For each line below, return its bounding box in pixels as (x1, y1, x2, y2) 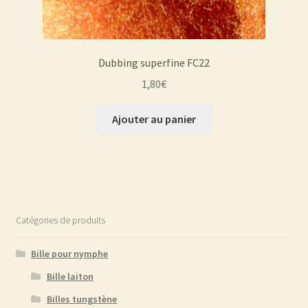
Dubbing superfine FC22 (98, 56, 210, 70)
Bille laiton (46, 270, 93, 283)
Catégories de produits (15, 214, 105, 227)
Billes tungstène (46, 293, 117, 306)
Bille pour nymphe (31, 247, 109, 261)
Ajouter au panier (112, 111, 196, 126)
